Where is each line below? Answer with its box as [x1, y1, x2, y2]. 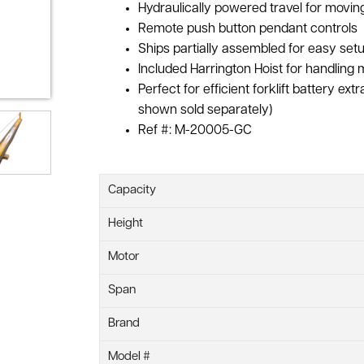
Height [108, 217, 143, 230]
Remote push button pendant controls [138, 22, 357, 36]
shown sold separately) [138, 103, 272, 117]
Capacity [108, 184, 156, 197]
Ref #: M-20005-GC [138, 123, 252, 137]
